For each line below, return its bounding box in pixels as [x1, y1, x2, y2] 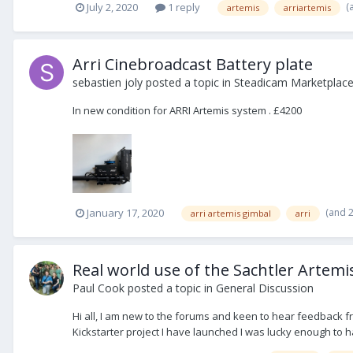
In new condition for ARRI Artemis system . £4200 [72, 102, 302, 117]
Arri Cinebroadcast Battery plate [72, 53, 313, 75]
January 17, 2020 [87, 205, 164, 220]
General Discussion [216, 280, 314, 295]
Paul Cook [72, 280, 124, 295]
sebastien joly [72, 74, 143, 90]
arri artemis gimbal [191, 206, 271, 219]
